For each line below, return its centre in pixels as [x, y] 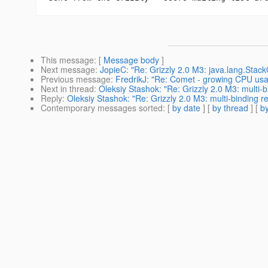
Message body [131, 60]
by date [186, 108]
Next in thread [67, 89]
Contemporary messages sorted [102, 108]
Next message [68, 70]
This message [67, 60]
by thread [230, 108]
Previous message [76, 79]
